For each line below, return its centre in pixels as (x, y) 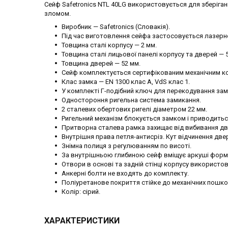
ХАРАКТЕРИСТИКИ (82, 220)
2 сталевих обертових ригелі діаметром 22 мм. (134, 109)
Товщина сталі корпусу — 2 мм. (109, 45)
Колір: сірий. (81, 191)
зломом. (58, 13)
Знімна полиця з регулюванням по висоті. (126, 146)
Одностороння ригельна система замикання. (131, 100)
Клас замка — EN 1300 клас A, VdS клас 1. (126, 81)
